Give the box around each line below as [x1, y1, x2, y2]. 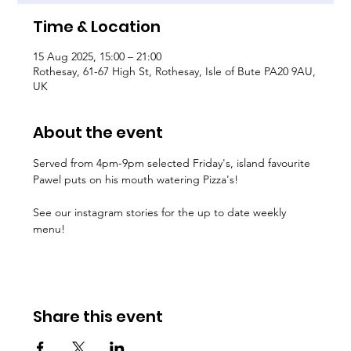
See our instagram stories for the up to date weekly [33, 205, 290, 219]
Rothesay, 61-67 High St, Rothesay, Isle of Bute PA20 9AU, [33, 64, 317, 78]
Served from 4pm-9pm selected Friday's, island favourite [33, 156, 314, 170]
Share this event [33, 306, 164, 327]
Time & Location [33, 16, 161, 38]
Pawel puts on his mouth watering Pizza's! [33, 172, 239, 186]
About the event [33, 121, 164, 143]
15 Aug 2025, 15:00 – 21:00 [33, 49, 162, 63]
